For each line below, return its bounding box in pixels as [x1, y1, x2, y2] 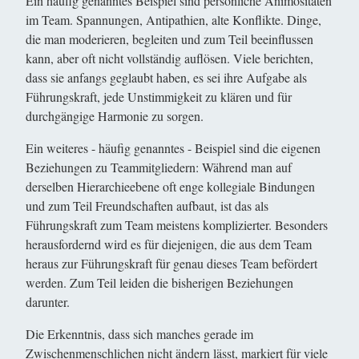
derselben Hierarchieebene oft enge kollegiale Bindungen [26, 178, 315, 195]
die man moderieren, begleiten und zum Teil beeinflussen [26, 30, 313, 47]
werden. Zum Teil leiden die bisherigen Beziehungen [26, 274, 293, 291]
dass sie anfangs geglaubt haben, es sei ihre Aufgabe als [26, 69, 307, 86]
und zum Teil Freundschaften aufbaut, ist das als [26, 197, 268, 214]
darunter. [26, 293, 70, 310]
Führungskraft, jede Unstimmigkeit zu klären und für [26, 88, 292, 105]
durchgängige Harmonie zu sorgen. [26, 107, 204, 124]
